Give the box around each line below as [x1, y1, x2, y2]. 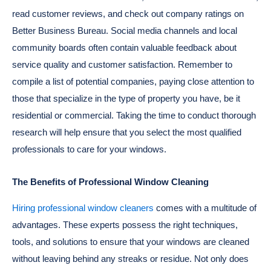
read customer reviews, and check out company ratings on [12, 8, 244, 19]
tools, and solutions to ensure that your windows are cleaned [12, 236, 249, 247]
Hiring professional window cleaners [12, 202, 154, 213]
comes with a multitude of [154, 202, 256, 213]
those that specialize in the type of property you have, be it [12, 93, 240, 104]
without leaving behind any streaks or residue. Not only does [12, 253, 249, 264]
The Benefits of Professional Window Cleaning [12, 177, 209, 188]
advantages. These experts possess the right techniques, [12, 219, 238, 230]
